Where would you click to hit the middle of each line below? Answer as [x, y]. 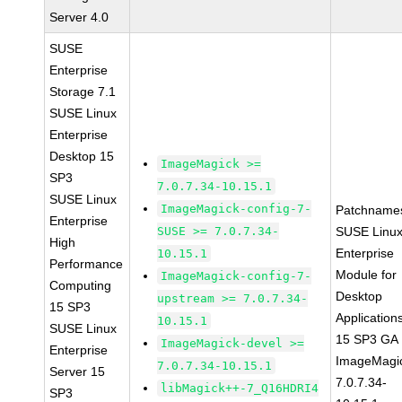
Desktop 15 [82, 156]
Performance [87, 264]
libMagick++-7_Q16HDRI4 [240, 388]
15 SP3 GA [367, 339]
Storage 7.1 [83, 92]
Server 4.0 [79, 17]
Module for [367, 275]
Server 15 [78, 371]
